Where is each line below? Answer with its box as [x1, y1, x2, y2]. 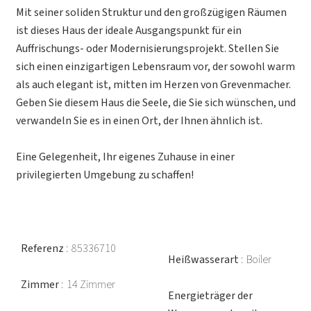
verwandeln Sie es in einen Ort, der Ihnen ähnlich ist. [16, 113, 262, 128]
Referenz [21, 241, 66, 256]
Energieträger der [168, 288, 253, 303]
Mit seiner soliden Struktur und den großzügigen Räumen [16, 5, 287, 20]
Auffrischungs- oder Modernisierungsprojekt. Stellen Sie [16, 41, 279, 56]
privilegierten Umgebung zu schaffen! [16, 167, 194, 183]
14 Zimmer [67, 277, 115, 292]
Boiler [246, 252, 271, 267]
